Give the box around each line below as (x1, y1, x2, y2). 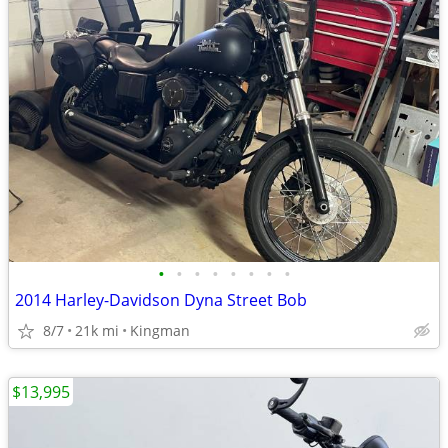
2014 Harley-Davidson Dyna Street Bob (15, 289, 307, 311)
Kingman (130, 321, 190, 340)
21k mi (75, 321, 119, 340)
